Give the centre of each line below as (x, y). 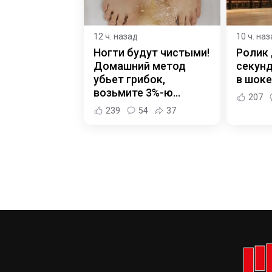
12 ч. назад (116, 36)
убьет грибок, (129, 79)
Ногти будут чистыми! (151, 52)
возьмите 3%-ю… (137, 92)
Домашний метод (140, 66)
